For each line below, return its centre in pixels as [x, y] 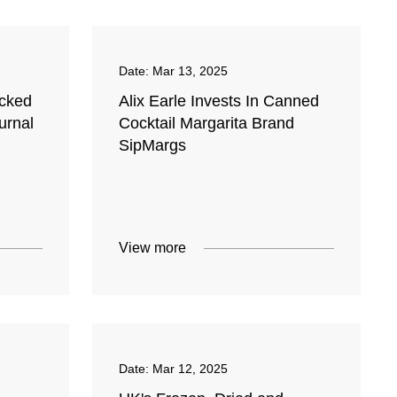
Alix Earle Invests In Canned [219, 101]
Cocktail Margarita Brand [207, 124]
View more [153, 248]
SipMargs [153, 146]
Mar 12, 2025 [191, 369]
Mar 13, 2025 [191, 71]
